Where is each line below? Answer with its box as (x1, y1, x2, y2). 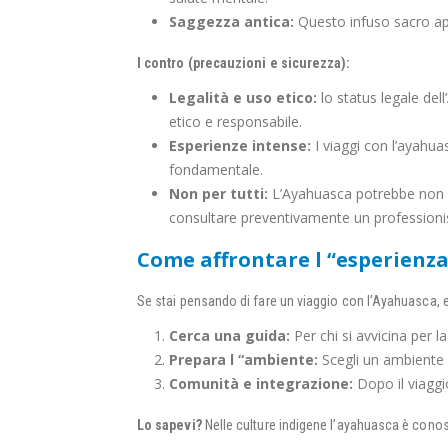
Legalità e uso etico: (169, 88, 317, 108)
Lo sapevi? (137, 417, 202, 434)
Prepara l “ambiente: (169, 350, 318, 370)
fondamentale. (169, 160, 263, 180)
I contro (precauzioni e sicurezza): (137, 55, 351, 72)
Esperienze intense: (169, 136, 311, 156)
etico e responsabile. (169, 112, 302, 132)
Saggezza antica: (169, 12, 294, 32)
